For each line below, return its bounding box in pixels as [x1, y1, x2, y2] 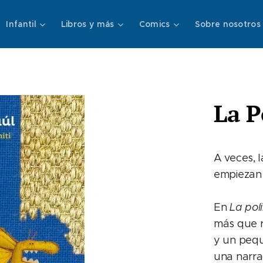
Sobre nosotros [194, 19, 261, 29]
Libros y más [60, 19, 114, 29]
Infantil [6, 19, 36, 29]
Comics [139, 19, 170, 29]
